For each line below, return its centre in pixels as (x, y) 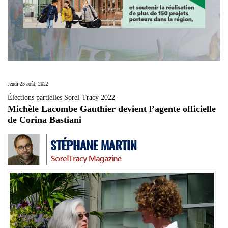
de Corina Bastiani (45, 120)
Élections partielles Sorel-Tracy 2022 (61, 98)
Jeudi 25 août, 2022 (28, 84)
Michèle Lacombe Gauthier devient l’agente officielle (112, 109)
